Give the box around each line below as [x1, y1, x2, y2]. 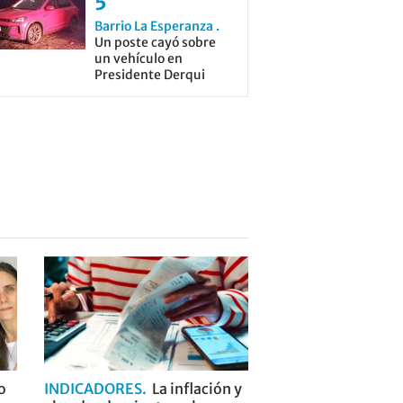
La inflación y [151, 380, 242, 399]
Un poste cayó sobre [94, 34, 216, 51]
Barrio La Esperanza [94, 18, 216, 35]
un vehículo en [94, 50, 183, 67]
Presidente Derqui [94, 67, 205, 84]
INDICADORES [43, 380, 142, 399]
